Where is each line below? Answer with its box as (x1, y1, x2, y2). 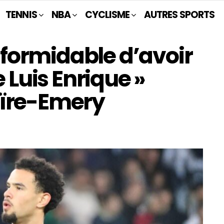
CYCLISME (84, 8, 130, 21)
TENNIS (5, 8, 37, 21)
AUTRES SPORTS (144, 8, 214, 21)
